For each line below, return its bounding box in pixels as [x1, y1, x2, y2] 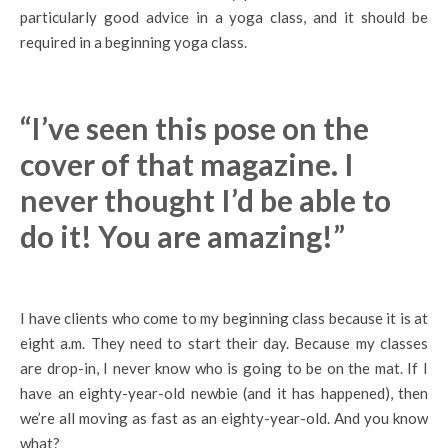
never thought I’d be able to [20, 181, 391, 218]
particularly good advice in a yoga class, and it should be [20, 7, 428, 26]
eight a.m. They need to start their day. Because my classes [20, 333, 428, 352]
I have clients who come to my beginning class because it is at [20, 308, 428, 327]
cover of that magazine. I [20, 145, 354, 182]
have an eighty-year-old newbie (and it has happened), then [20, 383, 428, 402]
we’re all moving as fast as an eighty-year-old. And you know [20, 408, 428, 427]
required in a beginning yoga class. [20, 32, 247, 51]
